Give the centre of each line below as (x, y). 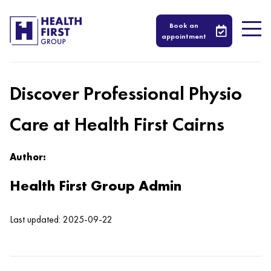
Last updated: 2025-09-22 (61, 219)
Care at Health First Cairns (117, 124)
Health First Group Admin (96, 185)
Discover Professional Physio (126, 93)
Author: (28, 157)
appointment (184, 36)
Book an (184, 25)
